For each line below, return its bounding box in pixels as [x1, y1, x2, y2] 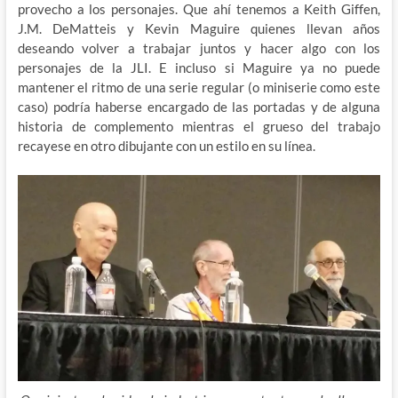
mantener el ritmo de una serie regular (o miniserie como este [17, 78, 381, 95]
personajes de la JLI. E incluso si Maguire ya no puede [17, 59, 381, 76]
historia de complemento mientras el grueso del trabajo [17, 117, 381, 134]
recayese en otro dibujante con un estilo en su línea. [17, 137, 315, 154]
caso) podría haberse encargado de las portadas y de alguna [17, 98, 381, 115]
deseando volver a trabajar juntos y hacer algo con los [17, 39, 381, 56]
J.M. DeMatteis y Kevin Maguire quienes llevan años [17, 20, 381, 36]
